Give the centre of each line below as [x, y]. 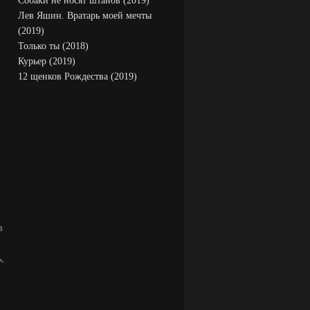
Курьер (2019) [47, 61]
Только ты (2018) [53, 46]
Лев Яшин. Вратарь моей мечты [85, 16]
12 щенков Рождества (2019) [77, 76]
